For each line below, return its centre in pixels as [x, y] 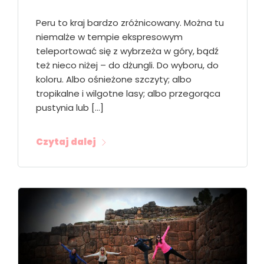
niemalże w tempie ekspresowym [109, 37]
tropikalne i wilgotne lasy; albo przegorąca [128, 93]
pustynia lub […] [70, 107]
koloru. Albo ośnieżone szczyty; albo [114, 79]
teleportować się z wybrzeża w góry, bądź [127, 51]
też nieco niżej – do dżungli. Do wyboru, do [127, 65]
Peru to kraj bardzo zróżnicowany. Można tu [130, 22]
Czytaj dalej [66, 142]
